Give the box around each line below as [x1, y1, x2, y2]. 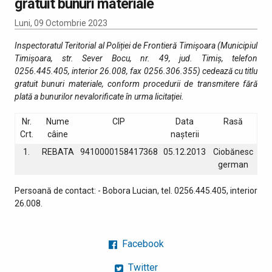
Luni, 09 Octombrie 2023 [15, 18, 107, 28]
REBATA [41, 146, 74, 157]
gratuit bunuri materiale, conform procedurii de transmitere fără [15, 78, 257, 89]
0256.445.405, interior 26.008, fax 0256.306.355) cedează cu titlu [15, 66, 257, 76]
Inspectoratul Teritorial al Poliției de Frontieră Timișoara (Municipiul [15, 40, 257, 50]
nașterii [170, 129, 199, 139]
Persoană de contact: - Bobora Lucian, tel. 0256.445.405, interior [15, 185, 257, 195]
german [218, 159, 248, 169]
